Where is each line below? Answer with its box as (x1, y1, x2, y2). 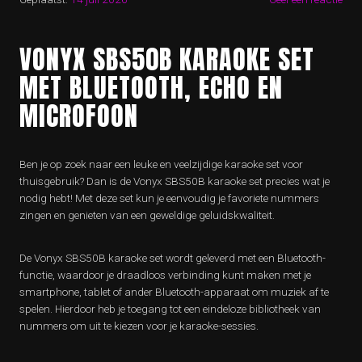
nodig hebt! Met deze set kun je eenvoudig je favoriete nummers (19, 192, 319, 205)
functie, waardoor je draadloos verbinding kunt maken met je (19, 268, 311, 282)
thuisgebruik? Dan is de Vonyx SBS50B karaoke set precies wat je (19, 175, 330, 188)
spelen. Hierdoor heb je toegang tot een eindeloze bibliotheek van (19, 302, 321, 316)
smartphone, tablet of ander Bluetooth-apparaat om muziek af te (19, 285, 329, 299)
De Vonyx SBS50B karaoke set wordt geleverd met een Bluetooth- (19, 251, 326, 265)
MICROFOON (19, 96, 138, 137)
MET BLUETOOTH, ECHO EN (19, 68, 283, 108)
